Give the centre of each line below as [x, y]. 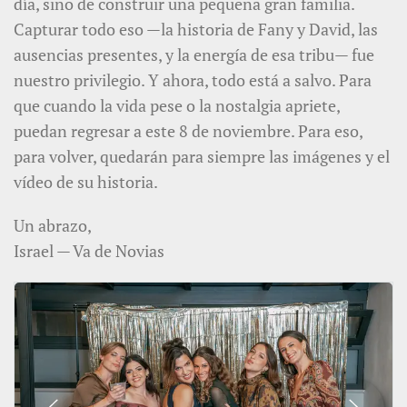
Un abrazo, [53, 225]
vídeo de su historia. [86, 181]
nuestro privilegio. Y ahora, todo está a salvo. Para [193, 79]
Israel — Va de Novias [89, 250]
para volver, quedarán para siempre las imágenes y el [202, 156]
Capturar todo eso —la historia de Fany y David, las [196, 29]
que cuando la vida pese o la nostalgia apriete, [177, 105]
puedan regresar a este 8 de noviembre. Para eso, [188, 130]
